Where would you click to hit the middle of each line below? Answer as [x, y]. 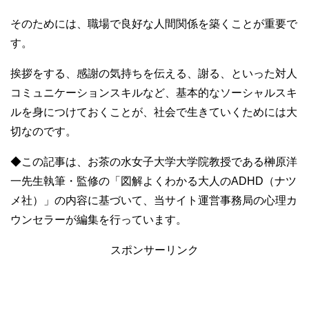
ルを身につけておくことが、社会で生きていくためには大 [154, 112]
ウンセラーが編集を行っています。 [99, 220]
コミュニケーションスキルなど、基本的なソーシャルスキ [154, 93]
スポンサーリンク [154, 250]
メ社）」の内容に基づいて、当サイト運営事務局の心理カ [154, 201]
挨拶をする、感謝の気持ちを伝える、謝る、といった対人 [154, 74]
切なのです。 [43, 132]
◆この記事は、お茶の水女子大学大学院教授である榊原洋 [154, 162]
